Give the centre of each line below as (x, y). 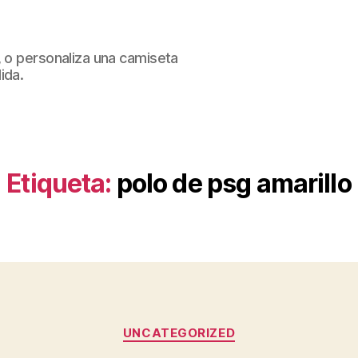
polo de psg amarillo (234, 183)
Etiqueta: (59, 183)
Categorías (214, 326)
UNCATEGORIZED (179, 333)
